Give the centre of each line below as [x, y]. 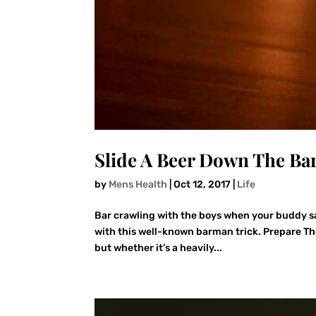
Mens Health [138, 185]
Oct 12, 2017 [202, 185]
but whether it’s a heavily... [159, 248]
